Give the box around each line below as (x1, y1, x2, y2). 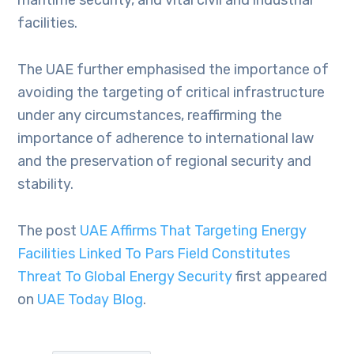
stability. (17, 175, 74, 193)
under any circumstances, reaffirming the (17, 107, 283, 124)
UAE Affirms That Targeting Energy (80, 222, 307, 239)
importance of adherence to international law (17, 130, 314, 147)
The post (17, 222, 81, 239)
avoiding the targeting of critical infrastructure (17, 84, 326, 101)
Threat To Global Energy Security (17, 268, 233, 285)
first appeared (232, 268, 328, 285)
